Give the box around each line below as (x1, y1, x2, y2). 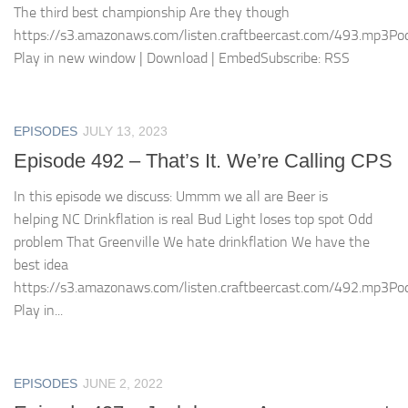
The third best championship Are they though (14, 4, 290, 22)
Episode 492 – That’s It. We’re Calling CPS (14, 149, 393, 173)
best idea (14, 256, 68, 274)
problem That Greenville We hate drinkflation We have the (14, 233, 370, 251)
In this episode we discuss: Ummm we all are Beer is (14, 188, 328, 206)
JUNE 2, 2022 (83, 376, 163, 392)
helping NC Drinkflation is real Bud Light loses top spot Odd (14, 210, 372, 229)
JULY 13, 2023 (83, 124, 168, 139)
